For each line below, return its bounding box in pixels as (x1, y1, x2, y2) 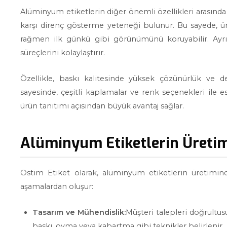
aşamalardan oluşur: (20, 182, 93, 191)
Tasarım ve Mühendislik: (32, 208, 126, 217)
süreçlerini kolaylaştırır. (20, 48, 105, 57)
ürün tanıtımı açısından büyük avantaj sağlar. (20, 101, 184, 110)
